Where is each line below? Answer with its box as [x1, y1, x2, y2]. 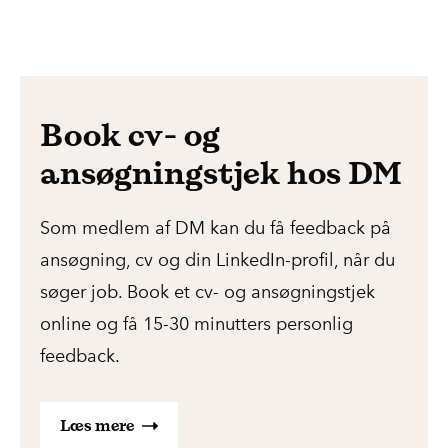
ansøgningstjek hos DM [40, 152, 402, 194]
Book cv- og [40, 114, 220, 156]
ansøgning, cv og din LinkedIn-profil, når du [40, 249, 395, 272]
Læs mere [60, 415, 134, 437]
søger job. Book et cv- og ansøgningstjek [40, 281, 375, 304]
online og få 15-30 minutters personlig [40, 313, 353, 336]
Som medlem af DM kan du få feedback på [40, 217, 391, 240]
